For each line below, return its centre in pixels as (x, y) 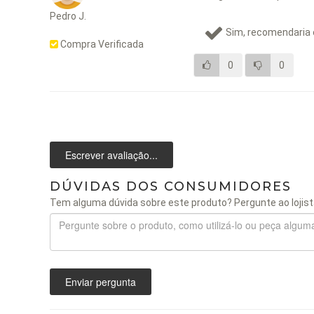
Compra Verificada (101, 44)
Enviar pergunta (101, 281)
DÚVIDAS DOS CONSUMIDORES (171, 186)
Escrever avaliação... (111, 155)
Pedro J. (68, 16)
